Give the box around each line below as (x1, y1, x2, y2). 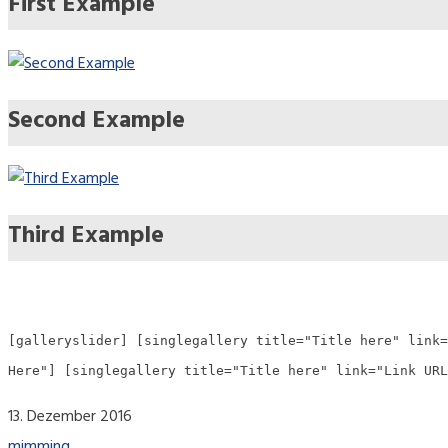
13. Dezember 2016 (8, 403, 132, 434)
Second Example (8, 99, 185, 146)
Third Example (8, 215, 164, 262)
